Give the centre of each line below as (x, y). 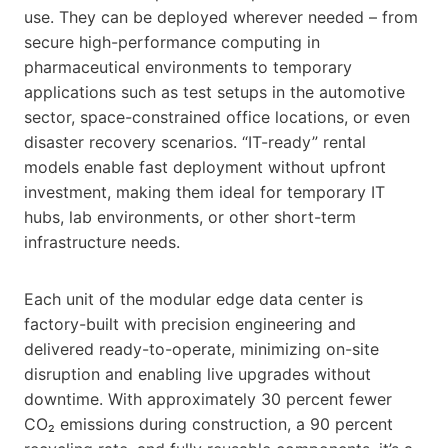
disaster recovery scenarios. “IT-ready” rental (195, 141)
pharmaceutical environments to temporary (188, 66)
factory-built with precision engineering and (190, 323)
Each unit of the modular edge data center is (193, 298)
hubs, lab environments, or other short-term (190, 216)
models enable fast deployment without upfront (205, 166)
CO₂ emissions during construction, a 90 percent (208, 423)
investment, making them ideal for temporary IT (204, 191)
